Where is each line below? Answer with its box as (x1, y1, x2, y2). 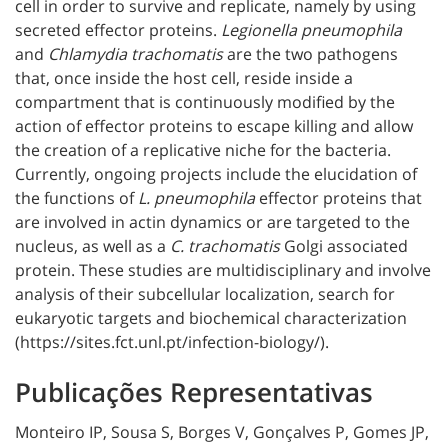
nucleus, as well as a (15, 234, 170, 257)
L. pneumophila (138, 186, 255, 209)
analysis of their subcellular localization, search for (15, 282, 395, 305)
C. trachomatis (170, 234, 280, 257)
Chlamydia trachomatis (48, 42, 223, 65)
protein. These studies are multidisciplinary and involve (15, 258, 431, 281)
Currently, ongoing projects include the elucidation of (15, 162, 417, 185)
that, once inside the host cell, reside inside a (15, 66, 353, 89)
